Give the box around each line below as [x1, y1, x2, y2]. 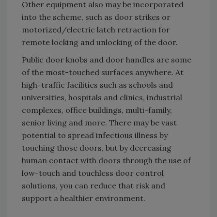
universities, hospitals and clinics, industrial [22, 93, 182, 103]
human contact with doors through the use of [22, 155, 191, 166]
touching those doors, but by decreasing [22, 143, 171, 153]
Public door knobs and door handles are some [22, 55, 191, 65]
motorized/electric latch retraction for [22, 25, 170, 35]
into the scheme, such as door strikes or [22, 12, 170, 22]
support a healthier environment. [22, 193, 145, 203]
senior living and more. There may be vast [22, 118, 177, 128]
